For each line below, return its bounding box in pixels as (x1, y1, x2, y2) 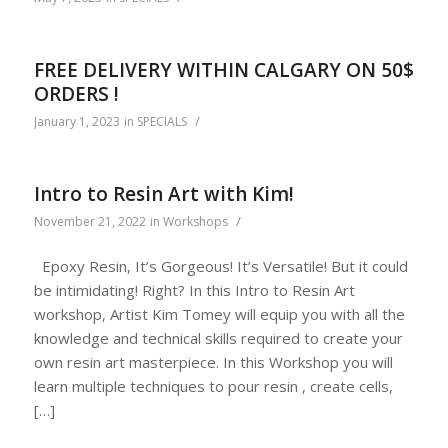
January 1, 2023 (33, 112, 120, 130)
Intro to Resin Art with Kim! (33, 180, 294, 207)
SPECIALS (136, 112, 187, 130)
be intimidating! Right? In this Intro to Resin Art (33, 280, 355, 301)
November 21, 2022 (33, 212, 146, 230)
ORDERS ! (33, 80, 119, 107)
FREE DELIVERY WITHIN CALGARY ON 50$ (33, 56, 414, 83)
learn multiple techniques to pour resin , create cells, (33, 376, 393, 397)
